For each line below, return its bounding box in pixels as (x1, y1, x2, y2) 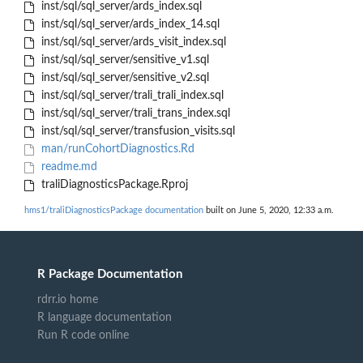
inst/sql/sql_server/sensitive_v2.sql (37, 72, 209, 84)
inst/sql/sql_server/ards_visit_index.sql (37, 36, 226, 49)
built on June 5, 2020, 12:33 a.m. (203, 206, 334, 216)
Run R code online (37, 329, 129, 341)
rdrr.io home (37, 293, 98, 305)
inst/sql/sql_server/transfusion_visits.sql (37, 126, 235, 138)
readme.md (37, 161, 97, 173)
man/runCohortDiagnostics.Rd (37, 143, 194, 156)
